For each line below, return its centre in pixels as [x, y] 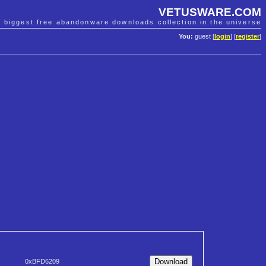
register [248, 37]
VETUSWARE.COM [210, 12]
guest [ [204, 37]
